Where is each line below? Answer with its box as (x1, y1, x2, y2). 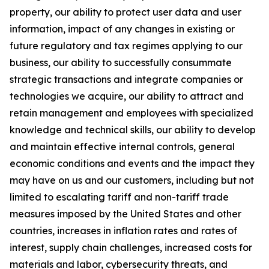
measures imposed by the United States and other (10, 208, 241, 220)
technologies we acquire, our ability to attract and (10, 90, 244, 103)
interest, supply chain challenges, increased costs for (10, 241, 252, 254)
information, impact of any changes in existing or (10, 23, 235, 35)
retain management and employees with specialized (10, 107, 253, 119)
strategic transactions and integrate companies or (10, 73, 243, 86)
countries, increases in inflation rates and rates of (10, 225, 237, 237)
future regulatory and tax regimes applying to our (10, 40, 243, 52)
